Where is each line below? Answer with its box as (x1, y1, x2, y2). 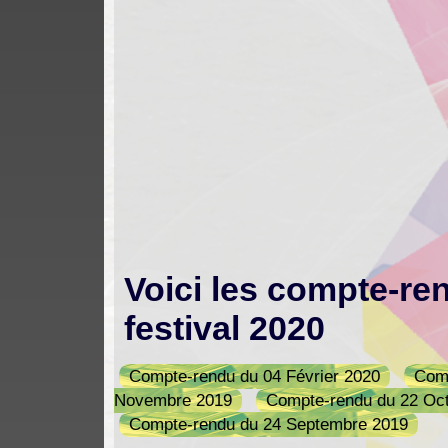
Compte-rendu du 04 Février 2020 (129, 366, 381, 386)
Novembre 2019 (114, 390, 233, 410)
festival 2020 (124, 309, 326, 347)
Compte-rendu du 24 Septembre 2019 (129, 414, 409, 434)
